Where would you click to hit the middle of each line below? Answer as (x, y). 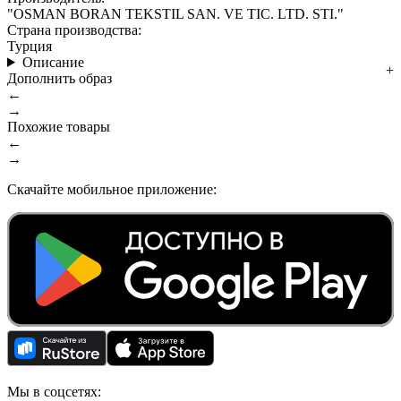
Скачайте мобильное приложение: (112, 189)
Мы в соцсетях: (54, 391)
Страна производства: (74, 30)
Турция (30, 46)
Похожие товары (59, 126)
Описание (53, 62)
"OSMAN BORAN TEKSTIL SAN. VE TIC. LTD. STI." (175, 13)
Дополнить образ (60, 78)
